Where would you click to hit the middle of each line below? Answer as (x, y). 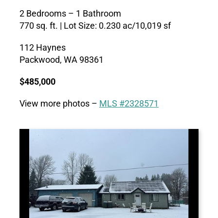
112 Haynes (42, 48)
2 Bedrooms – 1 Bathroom (70, 14)
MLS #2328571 (129, 104)
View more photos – (59, 104)
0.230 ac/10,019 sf (135, 26)
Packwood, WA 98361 (61, 60)
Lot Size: (80, 26)
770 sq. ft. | (41, 26)
